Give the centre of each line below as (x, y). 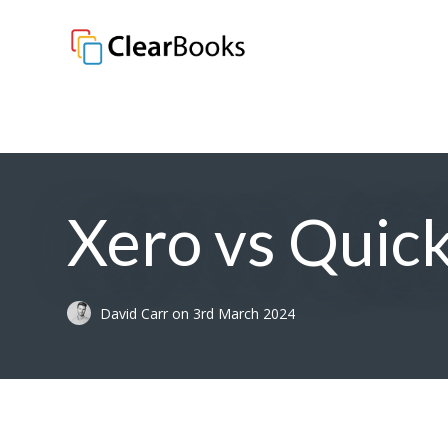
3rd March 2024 (244, 314)
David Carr (136, 314)
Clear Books (141, 77)
